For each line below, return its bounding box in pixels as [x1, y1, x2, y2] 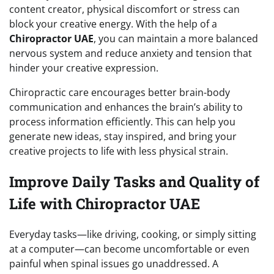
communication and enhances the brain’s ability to [9, 100, 243, 114]
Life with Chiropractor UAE [9, 193, 200, 213]
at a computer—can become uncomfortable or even [9, 242, 250, 256]
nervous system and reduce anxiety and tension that [9, 46, 252, 60]
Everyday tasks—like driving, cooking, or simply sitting [9, 227, 256, 241]
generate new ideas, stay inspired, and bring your [9, 129, 237, 143]
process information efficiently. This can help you [9, 114, 235, 128]
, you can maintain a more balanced [94, 31, 258, 45]
